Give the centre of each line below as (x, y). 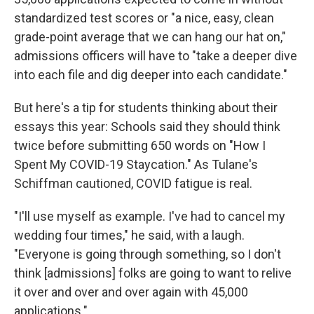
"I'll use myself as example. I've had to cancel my (150, 216)
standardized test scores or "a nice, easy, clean (144, 18)
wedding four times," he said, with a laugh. (129, 235)
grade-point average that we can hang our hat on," (150, 36)
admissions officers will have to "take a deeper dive (156, 55)
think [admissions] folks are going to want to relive (153, 273)
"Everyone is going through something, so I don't (148, 254)
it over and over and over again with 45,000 (131, 292)
